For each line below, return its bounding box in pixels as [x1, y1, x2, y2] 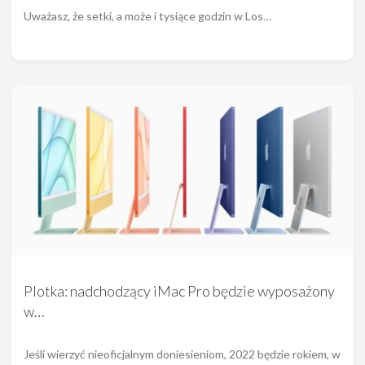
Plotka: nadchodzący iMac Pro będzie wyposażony [24, 281, 335, 300]
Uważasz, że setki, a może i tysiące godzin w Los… [24, 8, 271, 23]
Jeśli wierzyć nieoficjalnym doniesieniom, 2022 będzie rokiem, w [24, 346, 341, 361]
